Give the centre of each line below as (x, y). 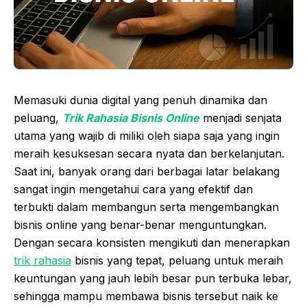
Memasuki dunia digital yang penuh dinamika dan (140, 100)
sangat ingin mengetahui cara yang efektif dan (133, 189)
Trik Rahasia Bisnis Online (131, 118)
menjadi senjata (241, 118)
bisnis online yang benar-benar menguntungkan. (140, 225)
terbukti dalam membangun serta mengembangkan (146, 207)
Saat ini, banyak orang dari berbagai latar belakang (147, 172)
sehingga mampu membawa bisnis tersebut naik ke (146, 296)
